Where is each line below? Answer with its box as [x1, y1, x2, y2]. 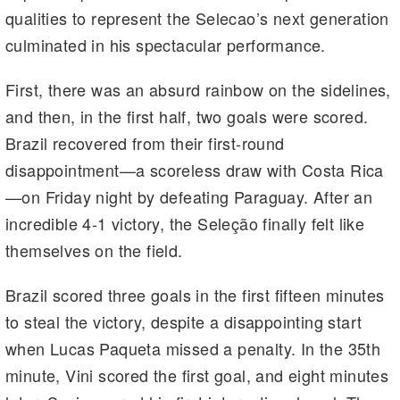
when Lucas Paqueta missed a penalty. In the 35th [5, 336, 381, 360]
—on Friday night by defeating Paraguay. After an [5, 184, 373, 208]
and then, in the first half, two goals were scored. [5, 104, 369, 128]
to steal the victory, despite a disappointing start [5, 309, 362, 333]
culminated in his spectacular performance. [5, 32, 326, 56]
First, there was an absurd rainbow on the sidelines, [5, 77, 391, 101]
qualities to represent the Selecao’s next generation [5, 5, 389, 29]
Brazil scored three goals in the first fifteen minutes [5, 282, 385, 306]
